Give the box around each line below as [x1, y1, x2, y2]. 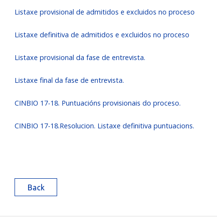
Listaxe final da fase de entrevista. [15, 76, 124, 85]
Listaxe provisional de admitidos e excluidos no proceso [15, 7, 195, 16]
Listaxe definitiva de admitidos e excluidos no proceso [15, 30, 189, 39]
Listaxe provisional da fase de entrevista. [15, 53, 145, 62]
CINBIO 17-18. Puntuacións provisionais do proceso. [15, 98, 181, 108]
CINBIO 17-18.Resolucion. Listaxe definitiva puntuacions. [15, 121, 194, 130]
